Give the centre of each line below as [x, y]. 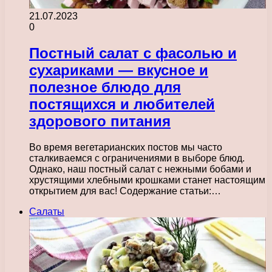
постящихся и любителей [122, 104]
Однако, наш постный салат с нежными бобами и [140, 169]
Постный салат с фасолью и [133, 53]
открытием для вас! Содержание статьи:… [125, 191]
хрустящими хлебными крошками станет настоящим [147, 180]
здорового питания [100, 121]
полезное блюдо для [105, 87]
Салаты [47, 211]
